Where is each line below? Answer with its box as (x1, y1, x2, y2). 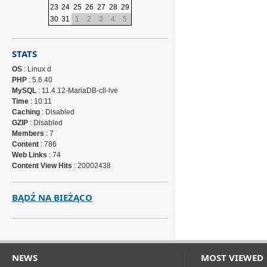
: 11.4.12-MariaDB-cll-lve (36, 86, 119, 95)
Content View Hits (12, 162, 73, 170)
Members (12, 129, 45, 138)
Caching (12, 108, 41, 116)
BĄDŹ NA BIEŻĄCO (12, 191, 93, 203)
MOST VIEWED (200, 252, 263, 263)
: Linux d (22, 65, 52, 73)
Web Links (12, 151, 48, 159)
